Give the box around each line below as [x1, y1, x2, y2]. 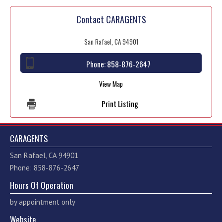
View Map [99, 78, 123, 89]
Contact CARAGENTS [76, 12, 146, 26]
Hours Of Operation [10, 178, 73, 191]
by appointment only [10, 197, 75, 207]
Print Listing [101, 98, 138, 109]
